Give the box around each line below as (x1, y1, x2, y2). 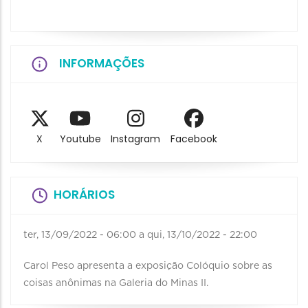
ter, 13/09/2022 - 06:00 (23, 230, 136, 241)
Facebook (170, 132, 218, 146)
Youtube (59, 132, 101, 146)
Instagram (111, 132, 161, 146)
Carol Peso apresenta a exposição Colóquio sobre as (23, 261, 272, 272)
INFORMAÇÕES (59, 55, 144, 71)
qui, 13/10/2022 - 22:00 (147, 230, 257, 241)
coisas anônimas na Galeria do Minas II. (23, 278, 208, 289)
